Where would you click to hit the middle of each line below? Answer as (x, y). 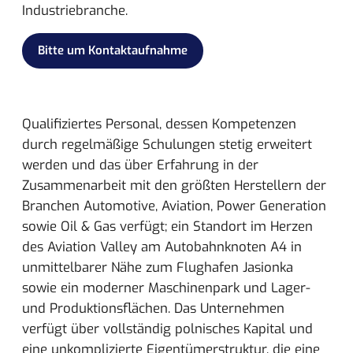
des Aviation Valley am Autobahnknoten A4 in (162, 247)
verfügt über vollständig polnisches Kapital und (167, 329)
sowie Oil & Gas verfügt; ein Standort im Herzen (167, 227)
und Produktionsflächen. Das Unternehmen (153, 308)
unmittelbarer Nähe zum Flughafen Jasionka (158, 268)
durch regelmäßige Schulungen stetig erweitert (167, 145)
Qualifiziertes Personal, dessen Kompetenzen (159, 124)
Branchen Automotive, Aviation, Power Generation (174, 206)
